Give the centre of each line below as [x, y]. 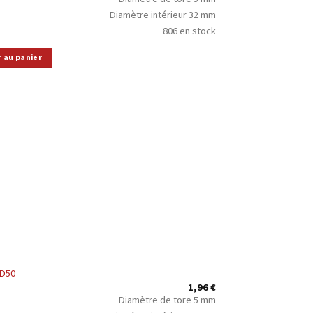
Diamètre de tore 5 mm [168, 300]
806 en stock [190, 31]
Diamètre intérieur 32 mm [163, 15]
